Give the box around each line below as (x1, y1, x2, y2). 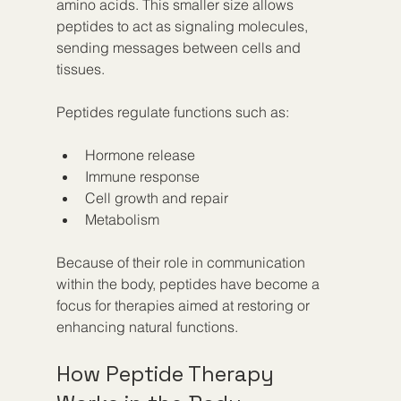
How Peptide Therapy (55, 359, 279, 388)
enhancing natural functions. (55, 317, 238, 336)
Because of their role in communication (55, 252, 309, 271)
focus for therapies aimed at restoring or (55, 295, 313, 314)
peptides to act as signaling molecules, (55, 16, 311, 35)
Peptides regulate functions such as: (55, 102, 289, 121)
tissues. (55, 59, 105, 78)
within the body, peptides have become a (55, 274, 323, 293)
